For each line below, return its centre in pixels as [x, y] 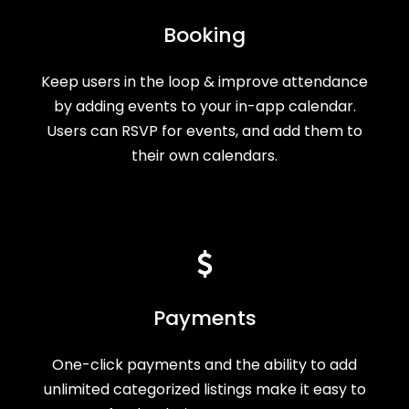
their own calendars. [204, 155]
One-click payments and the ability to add [204, 364]
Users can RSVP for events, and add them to [204, 131]
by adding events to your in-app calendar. [204, 106]
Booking [204, 35]
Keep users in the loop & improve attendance [204, 81]
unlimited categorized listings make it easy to [204, 389]
